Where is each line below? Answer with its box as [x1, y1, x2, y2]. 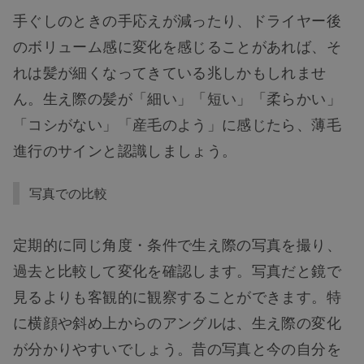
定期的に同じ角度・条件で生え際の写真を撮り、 [13, 233, 341, 255]
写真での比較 [29, 184, 107, 203]
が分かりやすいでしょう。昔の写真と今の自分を [13, 337, 341, 359]
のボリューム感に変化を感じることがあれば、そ [13, 35, 341, 57]
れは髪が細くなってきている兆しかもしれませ [13, 61, 327, 83]
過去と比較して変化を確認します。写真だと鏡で [13, 259, 341, 281]
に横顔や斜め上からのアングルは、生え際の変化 [13, 311, 341, 333]
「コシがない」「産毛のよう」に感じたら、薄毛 [13, 113, 341, 135]
